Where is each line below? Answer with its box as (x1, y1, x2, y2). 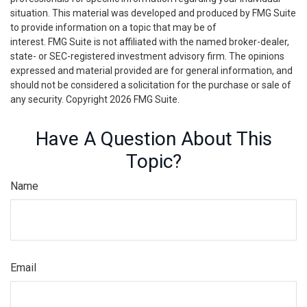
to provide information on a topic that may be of (10, 22, 217, 34)
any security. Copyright (10, 94, 110, 106)
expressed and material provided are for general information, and (10, 65, 293, 77)
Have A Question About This (35, 127, 272, 151)
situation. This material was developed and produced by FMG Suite (10, 8, 296, 19)
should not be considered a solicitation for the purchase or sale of (10, 79, 291, 91)
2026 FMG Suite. (110, 94, 180, 106)
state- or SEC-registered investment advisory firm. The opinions (10, 51, 284, 62)
